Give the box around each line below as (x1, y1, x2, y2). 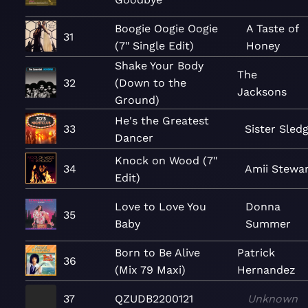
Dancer (115, 131, 153, 144)
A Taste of (245, 21, 298, 35)
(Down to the (115, 76, 186, 89)
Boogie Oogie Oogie (115, 21, 218, 35)
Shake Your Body (115, 59, 203, 72)
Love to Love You (115, 199, 206, 213)
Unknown (247, 291, 298, 305)
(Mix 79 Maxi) (115, 263, 186, 276)
